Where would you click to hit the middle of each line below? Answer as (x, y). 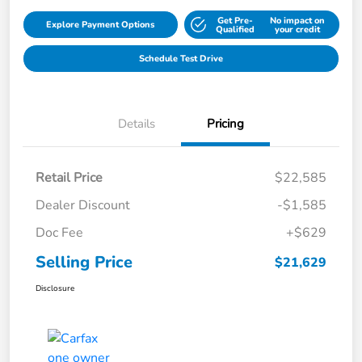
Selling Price (84, 263)
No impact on (297, 20)
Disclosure (55, 289)
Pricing (225, 124)
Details (137, 124)
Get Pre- (236, 20)
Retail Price (69, 178)
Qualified (236, 29)
